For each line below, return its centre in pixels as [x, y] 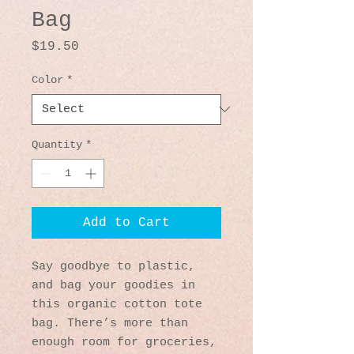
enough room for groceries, [124, 342]
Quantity [57, 144]
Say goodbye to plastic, [113, 266]
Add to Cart [126, 222]
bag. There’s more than [110, 323]
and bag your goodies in [113, 285]
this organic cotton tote [117, 304]
